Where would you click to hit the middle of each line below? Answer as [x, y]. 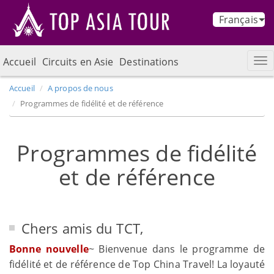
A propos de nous [80, 88]
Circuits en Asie [78, 61]
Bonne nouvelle [49, 249]
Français [238, 20]
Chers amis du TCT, [82, 228]
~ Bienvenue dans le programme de [177, 249]
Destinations [149, 61]
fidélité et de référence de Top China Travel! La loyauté [137, 264]
